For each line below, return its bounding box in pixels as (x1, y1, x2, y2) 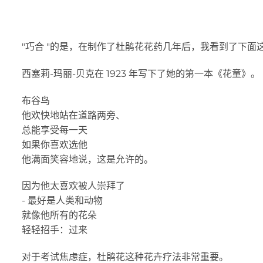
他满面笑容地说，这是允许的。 (22, 153, 153, 165)
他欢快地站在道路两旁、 (22, 109, 125, 121)
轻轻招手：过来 (22, 224, 87, 236)
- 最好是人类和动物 (22, 195, 103, 207)
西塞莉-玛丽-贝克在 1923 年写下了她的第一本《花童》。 (22, 68, 260, 79)
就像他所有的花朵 (22, 210, 97, 221)
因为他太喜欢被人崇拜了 (22, 180, 125, 192)
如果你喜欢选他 (22, 139, 87, 150)
